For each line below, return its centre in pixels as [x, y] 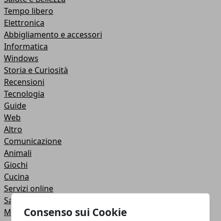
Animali [18, 153]
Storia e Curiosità [36, 70]
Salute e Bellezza [35, 200]
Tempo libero [29, 11]
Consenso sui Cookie [75, 212]
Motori [17, 212]
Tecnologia [24, 94]
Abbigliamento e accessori [53, 35]
